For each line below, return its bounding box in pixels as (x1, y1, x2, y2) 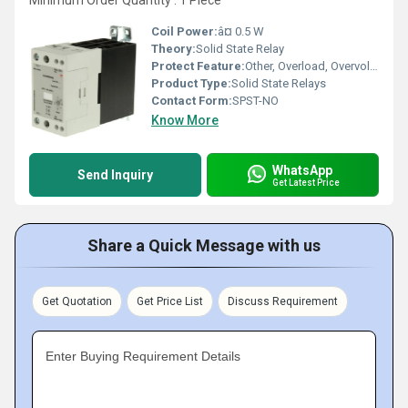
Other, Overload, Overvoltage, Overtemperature (245, 59, 370, 73)
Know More (151, 113, 219, 127)
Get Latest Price (272, 177, 340, 188)
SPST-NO (232, 94, 279, 107)
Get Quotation (42, 295, 112, 308)
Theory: (151, 42, 196, 56)
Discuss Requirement (228, 295, 338, 308)
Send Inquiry (77, 168, 153, 182)
